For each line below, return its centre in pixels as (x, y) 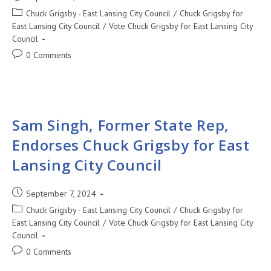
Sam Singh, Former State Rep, (121, 125)
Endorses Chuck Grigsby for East (131, 145)
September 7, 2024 (61, 194)
